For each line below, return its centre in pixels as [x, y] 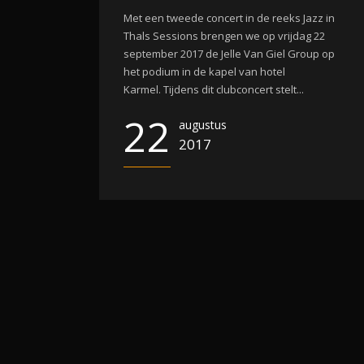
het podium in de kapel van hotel [204, 71]
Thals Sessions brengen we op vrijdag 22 [224, 36]
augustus [203, 125]
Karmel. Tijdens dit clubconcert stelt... [214, 89]
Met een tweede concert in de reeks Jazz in [229, 18]
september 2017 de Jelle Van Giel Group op [229, 54]
